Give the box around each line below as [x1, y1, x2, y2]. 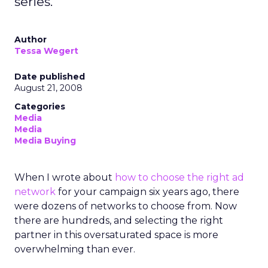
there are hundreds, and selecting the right [14, 215, 223, 226]
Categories [14, 101, 65, 112]
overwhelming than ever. [14, 243, 135, 255]
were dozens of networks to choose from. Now [14, 200, 237, 212]
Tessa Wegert [14, 45, 78, 56]
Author [14, 34, 47, 45]
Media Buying [14, 135, 76, 146]
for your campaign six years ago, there [56, 186, 239, 197]
